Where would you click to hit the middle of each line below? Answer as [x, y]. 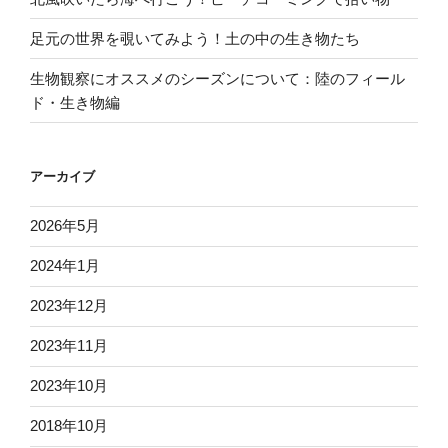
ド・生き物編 [75, 102]
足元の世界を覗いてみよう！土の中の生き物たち [195, 38]
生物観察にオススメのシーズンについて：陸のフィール [217, 78]
